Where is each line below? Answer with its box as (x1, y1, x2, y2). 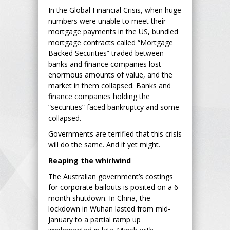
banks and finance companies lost (48, 59, 161, 69)
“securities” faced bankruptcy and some (48, 102, 179, 112)
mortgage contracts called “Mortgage (48, 37, 173, 47)
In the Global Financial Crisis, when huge (48, 5, 181, 15)
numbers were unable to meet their (48, 15, 166, 26)
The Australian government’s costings (48, 171, 173, 181)
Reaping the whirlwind (48, 155, 131, 165)
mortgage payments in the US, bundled (48, 26, 178, 36)
